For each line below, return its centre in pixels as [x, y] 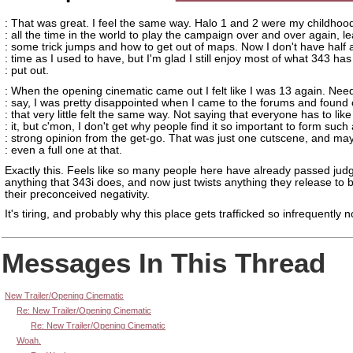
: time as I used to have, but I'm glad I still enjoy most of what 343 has [178, 59]
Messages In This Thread [163, 262]
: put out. [27, 71]
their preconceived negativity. [77, 194]
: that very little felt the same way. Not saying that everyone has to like [178, 114]
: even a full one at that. [63, 150]
